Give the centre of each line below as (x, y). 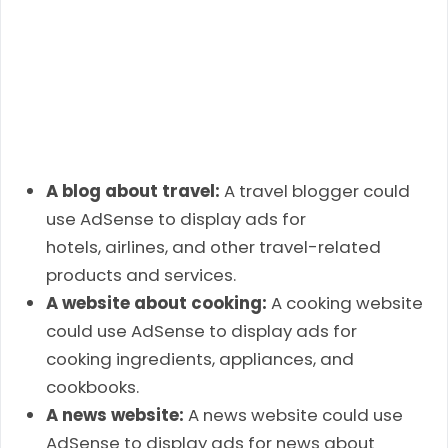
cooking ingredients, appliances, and (200, 358)
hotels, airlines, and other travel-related (214, 246)
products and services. (141, 274)
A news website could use (294, 414)
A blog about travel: (135, 190)
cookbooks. (93, 386)
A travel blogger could (317, 190)
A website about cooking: (157, 302)
